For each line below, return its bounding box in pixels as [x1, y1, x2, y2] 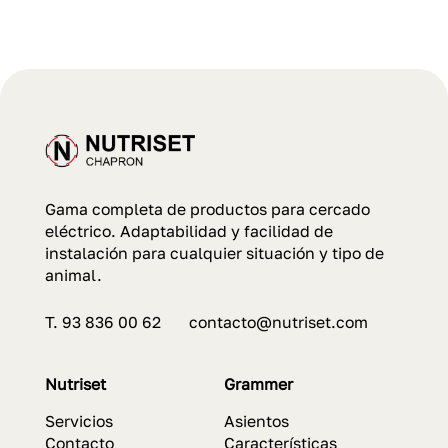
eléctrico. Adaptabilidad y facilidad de [44, 221, 333, 240]
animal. [44, 265, 102, 284]
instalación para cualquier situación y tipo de [44, 243, 384, 262]
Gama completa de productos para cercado [44, 199, 370, 218]
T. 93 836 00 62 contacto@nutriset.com [44, 312, 368, 331]
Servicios [44, 412, 113, 431]
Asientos [223, 412, 289, 431]
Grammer [223, 374, 293, 393]
